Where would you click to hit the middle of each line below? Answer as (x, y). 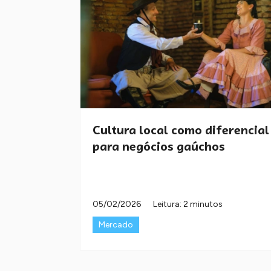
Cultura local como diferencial (181, 130)
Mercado (116, 225)
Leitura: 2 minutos (188, 204)
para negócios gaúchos (159, 147)
